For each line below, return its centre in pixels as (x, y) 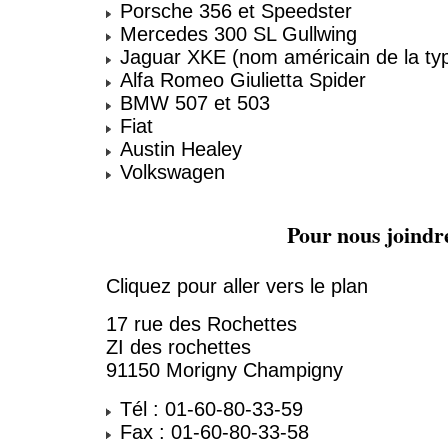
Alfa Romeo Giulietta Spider (240, 80)
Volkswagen (169, 172)
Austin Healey (178, 149)
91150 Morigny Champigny (224, 370)
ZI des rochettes (178, 347)
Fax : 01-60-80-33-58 (211, 431)
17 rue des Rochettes (201, 324)
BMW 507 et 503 (192, 103)
